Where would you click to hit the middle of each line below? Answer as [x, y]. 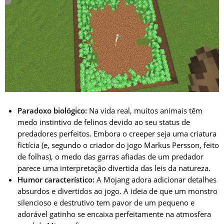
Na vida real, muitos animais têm [145, 110]
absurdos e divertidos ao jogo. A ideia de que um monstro [117, 191]
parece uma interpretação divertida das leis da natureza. [114, 168]
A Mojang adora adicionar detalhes [155, 179]
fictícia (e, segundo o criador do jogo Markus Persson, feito [118, 145]
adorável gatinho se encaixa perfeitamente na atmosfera [114, 214]
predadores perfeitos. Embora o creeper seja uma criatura [117, 133]
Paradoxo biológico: [52, 110]
